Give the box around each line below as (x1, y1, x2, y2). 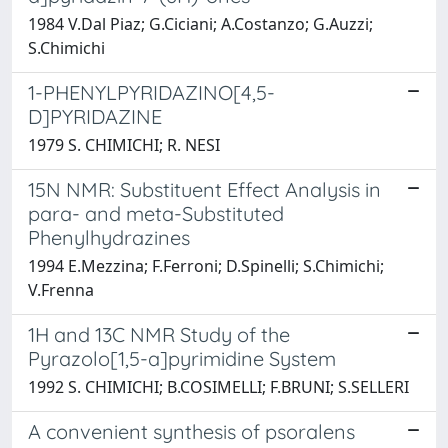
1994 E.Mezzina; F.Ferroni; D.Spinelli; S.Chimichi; (28, 254, 384, 277)
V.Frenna (28, 278, 94, 301)
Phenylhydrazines (28, 224, 190, 250)
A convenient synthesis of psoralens (28, 418, 355, 444)
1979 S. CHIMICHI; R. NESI (28, 133, 220, 156)
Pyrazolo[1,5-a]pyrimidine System (28, 345, 336, 371)
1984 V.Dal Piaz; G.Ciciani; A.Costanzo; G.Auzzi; (28, 12, 373, 35)
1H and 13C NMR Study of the (28, 321, 290, 347)
